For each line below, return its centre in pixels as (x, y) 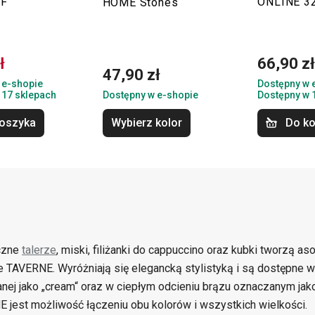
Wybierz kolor (146, 123)
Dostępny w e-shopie (150, 95)
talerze (39, 250)
